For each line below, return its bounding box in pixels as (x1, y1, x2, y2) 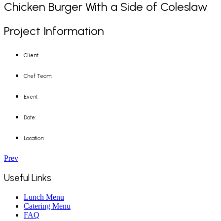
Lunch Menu (24, 192, 64, 201)
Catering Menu (24, 201, 71, 210)
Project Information (4, 24, 104, 38)
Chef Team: (24, 73, 52, 80)
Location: (24, 135, 44, 142)
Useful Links (4, 172, 51, 184)
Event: (24, 94, 38, 101)
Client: (24, 52, 39, 59)
